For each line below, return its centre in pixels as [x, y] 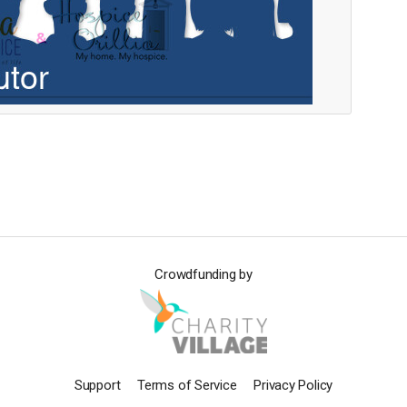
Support [97, 385]
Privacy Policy [293, 385]
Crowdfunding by [203, 274]
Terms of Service [187, 385]
